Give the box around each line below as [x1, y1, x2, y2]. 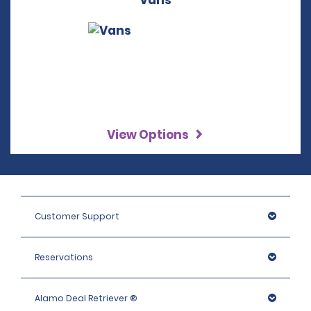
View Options [107, 126, 191, 143]
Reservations [35, 251, 93, 263]
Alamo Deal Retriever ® [35, 292, 137, 304]
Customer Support [35, 210, 119, 222]
